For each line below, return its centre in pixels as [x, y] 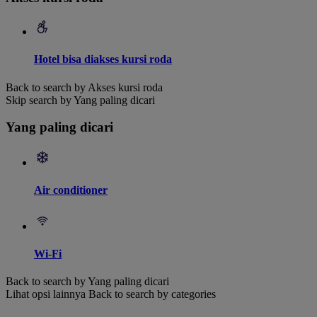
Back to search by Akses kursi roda [84, 87]
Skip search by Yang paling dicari [80, 100]
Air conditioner [71, 190]
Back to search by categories [152, 294]
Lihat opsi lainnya [46, 294]
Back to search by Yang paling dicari [87, 282]
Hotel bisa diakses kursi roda [103, 59]
